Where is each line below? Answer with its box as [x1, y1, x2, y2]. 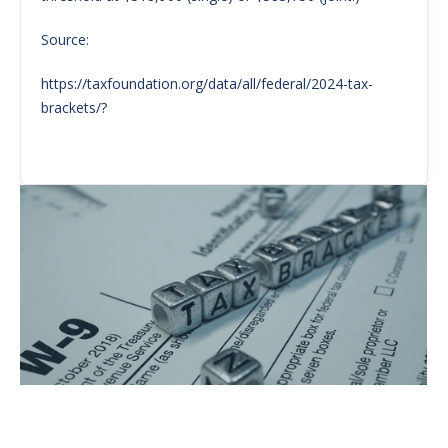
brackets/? [41, 98, 107, 117]
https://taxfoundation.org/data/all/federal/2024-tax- [41, 74, 373, 93]
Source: [41, 30, 89, 49]
